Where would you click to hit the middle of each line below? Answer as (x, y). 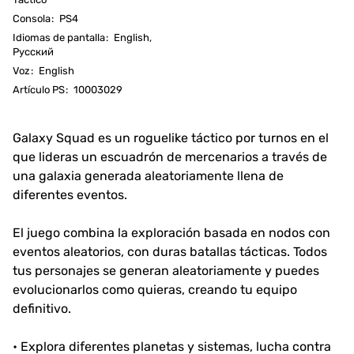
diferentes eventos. (70, 194)
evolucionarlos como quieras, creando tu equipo (155, 289)
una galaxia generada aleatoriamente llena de (148, 175)
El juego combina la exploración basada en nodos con (171, 232)
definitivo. (42, 308)
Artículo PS (39, 89)
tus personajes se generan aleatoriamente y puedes (166, 270)
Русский (33, 51)
